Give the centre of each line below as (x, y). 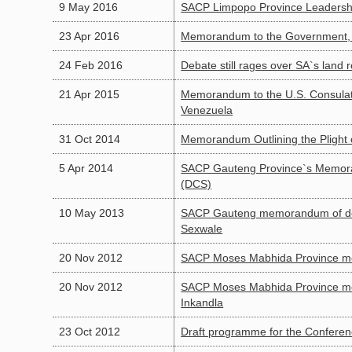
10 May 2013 (92, 213)
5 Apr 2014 (86, 169)
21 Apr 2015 (90, 95)
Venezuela (207, 110)
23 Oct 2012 (90, 332)
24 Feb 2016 (91, 66)
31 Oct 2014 (90, 139)
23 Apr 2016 (90, 37)
